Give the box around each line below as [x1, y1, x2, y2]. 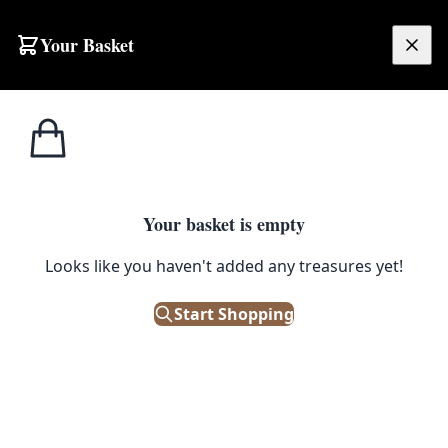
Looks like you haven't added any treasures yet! [45, 254, 403, 277]
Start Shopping [174, 302, 294, 325]
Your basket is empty [143, 210, 305, 237]
